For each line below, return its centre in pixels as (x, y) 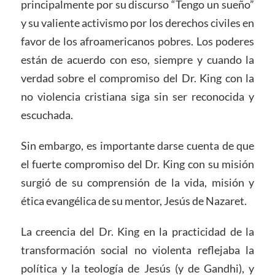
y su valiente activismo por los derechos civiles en (137, 23)
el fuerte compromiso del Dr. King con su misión (137, 164)
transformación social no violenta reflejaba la (137, 250)
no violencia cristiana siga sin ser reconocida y (137, 97)
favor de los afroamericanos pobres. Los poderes (137, 41)
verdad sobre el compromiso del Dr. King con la (137, 78)
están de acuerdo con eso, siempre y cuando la (137, 60)
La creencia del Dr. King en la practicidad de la (137, 231)
